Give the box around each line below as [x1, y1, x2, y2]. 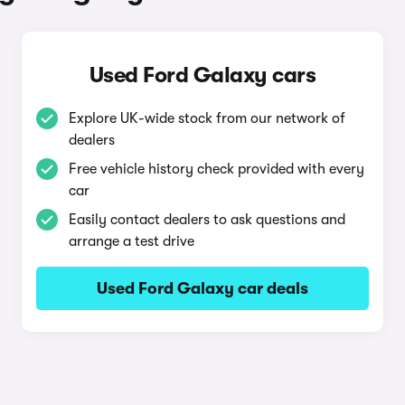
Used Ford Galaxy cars [89, 62, 316, 88]
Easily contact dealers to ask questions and [68, 212, 345, 228]
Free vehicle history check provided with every [68, 161, 364, 177]
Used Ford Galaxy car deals [96, 279, 308, 297]
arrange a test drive [68, 233, 194, 250]
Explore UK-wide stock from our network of [68, 110, 345, 127]
